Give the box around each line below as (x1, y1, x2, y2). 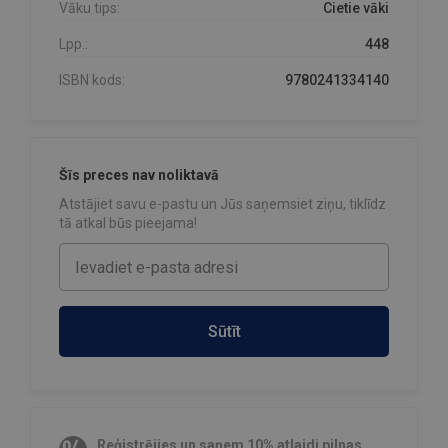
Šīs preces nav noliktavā (59, 167, 219, 184)
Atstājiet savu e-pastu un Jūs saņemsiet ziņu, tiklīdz (59, 196, 386, 213)
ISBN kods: (59, 72, 125, 89)
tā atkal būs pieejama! (59, 215, 197, 232)
